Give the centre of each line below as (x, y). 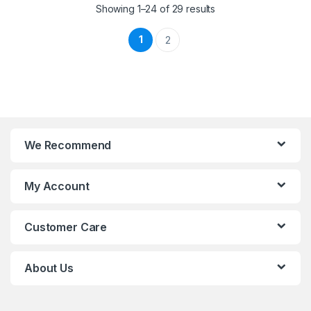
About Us (49, 268)
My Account (57, 186)
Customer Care (66, 227)
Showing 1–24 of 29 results (155, 8)
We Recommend (68, 145)
